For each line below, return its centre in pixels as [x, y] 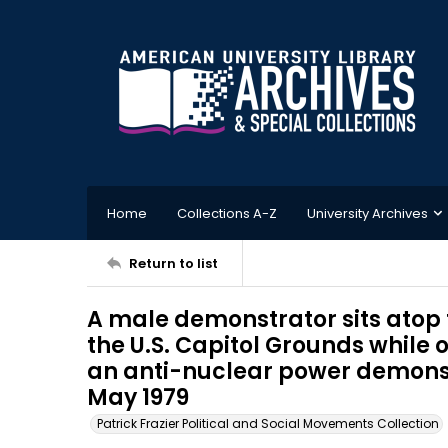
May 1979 [138, 397]
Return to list [173, 263]
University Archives [367, 213]
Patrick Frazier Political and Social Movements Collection [268, 423]
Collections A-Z [227, 213]
